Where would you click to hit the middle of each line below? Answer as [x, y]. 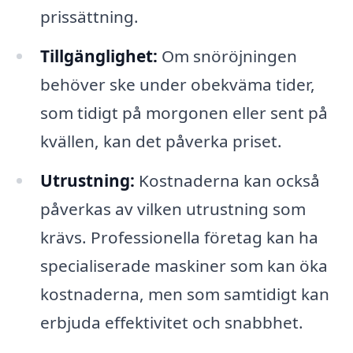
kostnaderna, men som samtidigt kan [184, 294]
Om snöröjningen [227, 56]
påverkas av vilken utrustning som [173, 209]
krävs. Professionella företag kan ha [179, 238]
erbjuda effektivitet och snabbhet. [171, 323]
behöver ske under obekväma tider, [177, 85]
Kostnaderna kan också [227, 181]
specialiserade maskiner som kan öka [184, 266]
